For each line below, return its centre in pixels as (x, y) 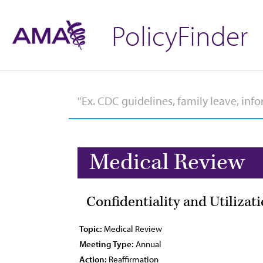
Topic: (91, 229)
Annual (148, 244)
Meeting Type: (107, 244)
